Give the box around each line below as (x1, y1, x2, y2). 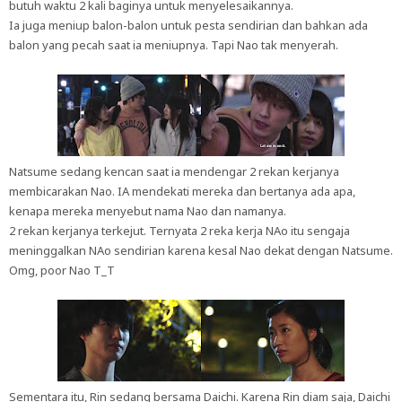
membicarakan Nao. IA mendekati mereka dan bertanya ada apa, (9, 183, 355, 199)
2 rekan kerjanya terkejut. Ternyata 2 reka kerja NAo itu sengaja (9, 223, 350, 239)
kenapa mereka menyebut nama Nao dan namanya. (9, 203, 286, 219)
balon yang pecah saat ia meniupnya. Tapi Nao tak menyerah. (9, 37, 338, 53)
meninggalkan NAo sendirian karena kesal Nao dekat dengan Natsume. (9, 242, 393, 258)
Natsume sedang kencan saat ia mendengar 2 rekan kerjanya (9, 163, 339, 179)
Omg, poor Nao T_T (9, 262, 115, 278)
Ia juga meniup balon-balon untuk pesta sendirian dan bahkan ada (9, 17, 368, 33)
